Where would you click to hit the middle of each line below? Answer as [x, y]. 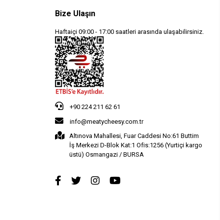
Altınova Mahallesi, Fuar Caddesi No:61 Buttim [134, 136]
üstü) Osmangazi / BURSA [106, 154]
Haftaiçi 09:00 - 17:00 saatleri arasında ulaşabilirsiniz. [129, 31]
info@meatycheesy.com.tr [106, 121]
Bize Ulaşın [75, 13]
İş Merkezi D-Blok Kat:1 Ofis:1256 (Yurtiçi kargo [136, 145]
